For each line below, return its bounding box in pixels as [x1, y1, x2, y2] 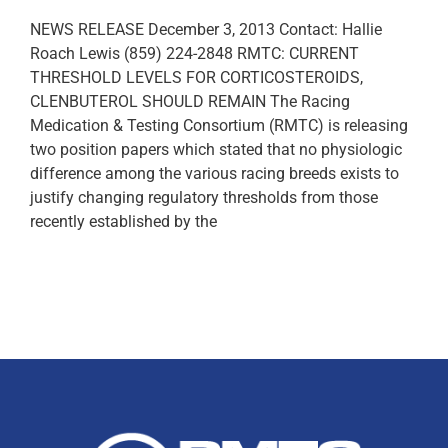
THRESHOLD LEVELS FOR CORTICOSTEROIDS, [30, 67, 363, 87]
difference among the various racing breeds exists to [30, 163, 399, 183]
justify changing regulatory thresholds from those [30, 187, 378, 207]
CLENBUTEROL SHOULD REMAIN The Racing [30, 91, 350, 111]
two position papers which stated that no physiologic [30, 139, 402, 159]
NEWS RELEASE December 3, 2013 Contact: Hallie [30, 19, 382, 39]
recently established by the [30, 211, 217, 231]
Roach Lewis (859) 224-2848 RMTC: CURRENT [30, 43, 359, 63]
